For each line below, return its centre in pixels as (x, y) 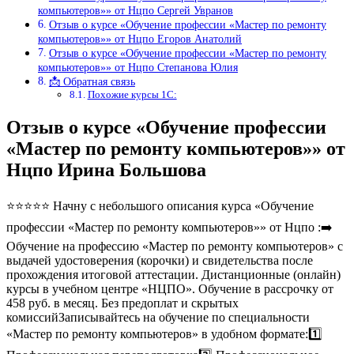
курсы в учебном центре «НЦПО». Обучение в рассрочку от (170, 289)
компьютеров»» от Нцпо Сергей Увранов (136, 11)
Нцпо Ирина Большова (106, 170)
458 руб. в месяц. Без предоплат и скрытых (122, 303)
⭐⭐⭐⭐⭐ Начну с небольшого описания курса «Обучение (160, 206)
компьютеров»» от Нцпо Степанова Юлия (138, 68)
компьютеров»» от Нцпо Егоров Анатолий (140, 39)
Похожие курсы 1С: (132, 95)
